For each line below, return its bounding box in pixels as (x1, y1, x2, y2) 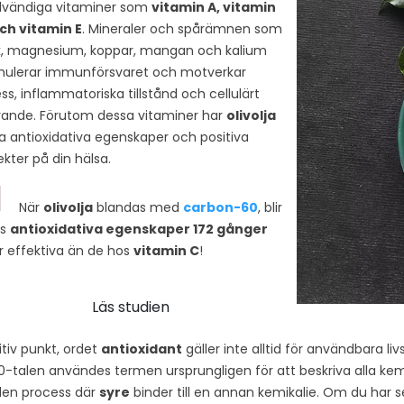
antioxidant (101, 339, 182, 358)
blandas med (93, 198, 183, 217)
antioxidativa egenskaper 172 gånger (10, 220, 268, 239)
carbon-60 (183, 198, 258, 217)
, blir (258, 198, 282, 217)
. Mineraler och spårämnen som (82, 20, 282, 39)
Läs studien (91, 297, 170, 318)
